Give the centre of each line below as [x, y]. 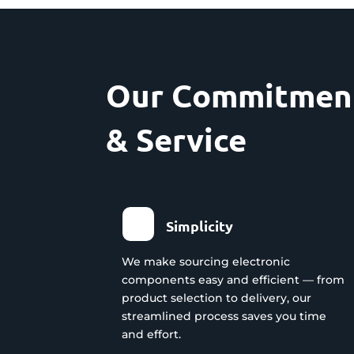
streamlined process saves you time [224, 316]
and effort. [152, 334]
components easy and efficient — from [233, 279]
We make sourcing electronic [206, 261]
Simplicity [199, 225]
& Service [177, 139]
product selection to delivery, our [217, 298]
